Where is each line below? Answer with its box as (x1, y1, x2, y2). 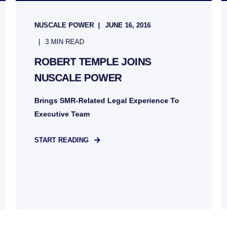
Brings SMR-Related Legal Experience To (34, 96, 179, 105)
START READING (34, 136, 89, 144)
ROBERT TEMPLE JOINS (34, 56, 151, 67)
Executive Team (34, 109, 90, 118)
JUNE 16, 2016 (105, 21, 151, 29)
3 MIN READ (45, 37, 84, 46)
